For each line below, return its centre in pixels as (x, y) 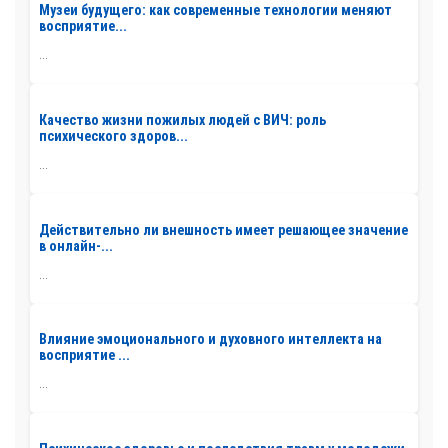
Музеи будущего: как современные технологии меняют (215, 10)
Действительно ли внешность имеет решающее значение (223, 229)
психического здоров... (113, 136)
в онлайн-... (76, 245)
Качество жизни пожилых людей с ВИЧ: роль (182, 120)
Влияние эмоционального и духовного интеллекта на (210, 339)
